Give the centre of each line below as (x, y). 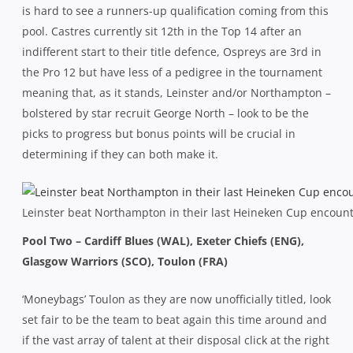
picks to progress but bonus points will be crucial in (159, 133)
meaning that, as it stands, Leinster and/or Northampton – (176, 92)
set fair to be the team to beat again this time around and (175, 319)
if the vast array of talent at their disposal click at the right (176, 340)
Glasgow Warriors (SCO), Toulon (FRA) (125, 261)
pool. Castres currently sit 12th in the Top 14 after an (162, 31)
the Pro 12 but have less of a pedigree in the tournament (172, 72)
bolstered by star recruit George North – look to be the (165, 113)
